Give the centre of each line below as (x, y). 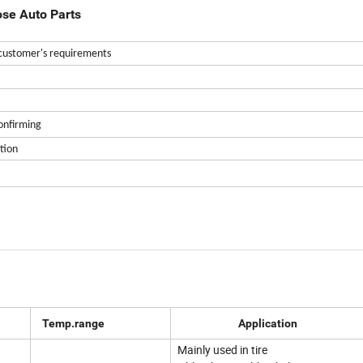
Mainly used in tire (221, 350)
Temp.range (71, 324)
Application (236, 324)
